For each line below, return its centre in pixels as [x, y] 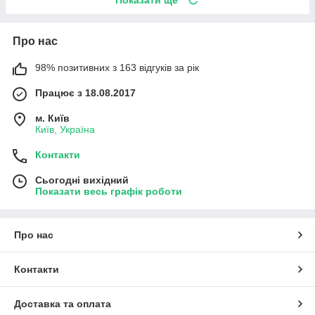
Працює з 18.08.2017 [85, 92]
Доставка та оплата [63, 303]
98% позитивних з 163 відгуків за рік [117, 67]
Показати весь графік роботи [109, 191]
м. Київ [52, 118]
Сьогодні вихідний [82, 180]
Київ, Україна [65, 129]
